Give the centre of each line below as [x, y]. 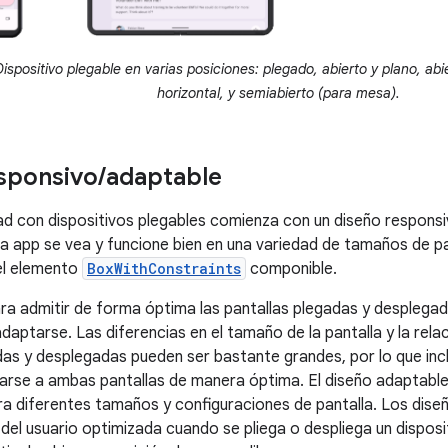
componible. [291, 269]
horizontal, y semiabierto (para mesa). [278, 93]
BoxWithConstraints [164, 269]
